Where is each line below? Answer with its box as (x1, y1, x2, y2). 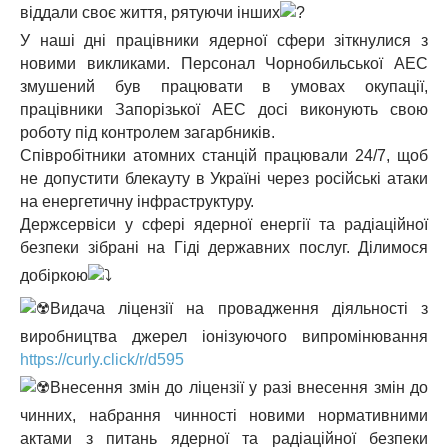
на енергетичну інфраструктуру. (20, 193, 254, 211)
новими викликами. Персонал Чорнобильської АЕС (20, 55, 428, 73)
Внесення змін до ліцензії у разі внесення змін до (50, 379, 428, 397)
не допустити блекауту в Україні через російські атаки (20, 170, 428, 188)
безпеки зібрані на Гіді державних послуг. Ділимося (20, 239, 428, 257)
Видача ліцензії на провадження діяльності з (50, 300, 428, 318)
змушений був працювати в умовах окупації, (20, 78, 428, 96)
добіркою (20, 267, 88, 285)
